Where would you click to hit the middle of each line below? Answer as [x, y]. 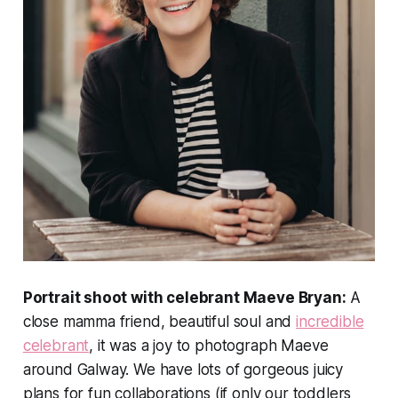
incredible [330, 321]
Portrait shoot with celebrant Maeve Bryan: [184, 297]
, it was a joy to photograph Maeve [209, 345]
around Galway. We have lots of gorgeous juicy [183, 369]
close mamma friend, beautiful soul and [159, 321]
